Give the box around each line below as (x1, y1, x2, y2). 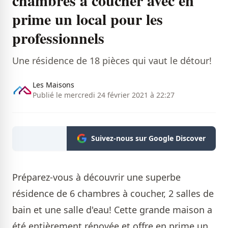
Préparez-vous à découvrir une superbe (12, 170, 181, 183)
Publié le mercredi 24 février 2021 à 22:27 (33, 90, 175, 100)
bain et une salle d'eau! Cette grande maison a (12, 203, 212, 216)
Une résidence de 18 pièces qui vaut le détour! (12, 54, 212, 67)
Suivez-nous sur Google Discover (91, 133, 206, 143)
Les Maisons (33, 79, 74, 90)
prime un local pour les (12, 7, 163, 30)
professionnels (12, 26, 104, 49)
